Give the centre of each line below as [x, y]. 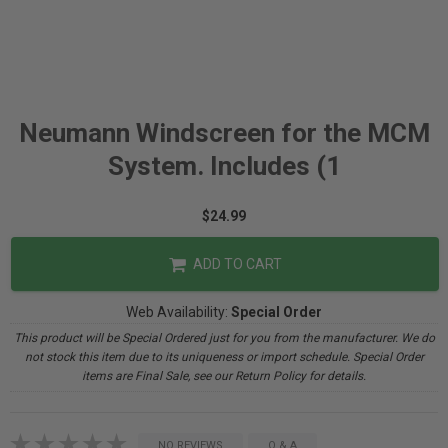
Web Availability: [178, 312]
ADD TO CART [235, 264]
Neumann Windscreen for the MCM [224, 133]
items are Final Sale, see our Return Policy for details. [224, 376]
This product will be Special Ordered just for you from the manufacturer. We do [224, 338]
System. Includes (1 [224, 166]
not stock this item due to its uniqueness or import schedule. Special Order [224, 357]
